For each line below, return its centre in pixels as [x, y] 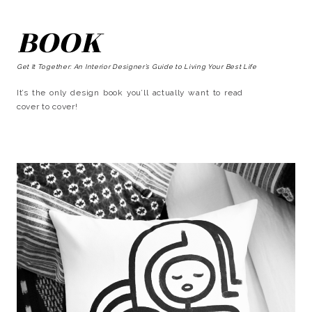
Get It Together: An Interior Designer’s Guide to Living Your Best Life [136, 66]
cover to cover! [47, 106]
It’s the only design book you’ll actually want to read [130, 92]
